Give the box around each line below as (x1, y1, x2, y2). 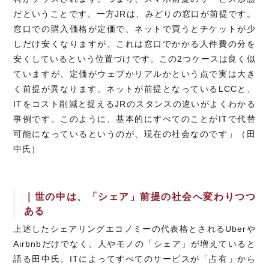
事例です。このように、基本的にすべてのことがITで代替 (13, 114, 256, 124)
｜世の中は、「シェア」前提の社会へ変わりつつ (24, 192, 256, 202)
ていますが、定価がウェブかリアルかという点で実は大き (13, 69, 256, 79)
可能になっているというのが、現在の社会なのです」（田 (13, 129, 256, 139)
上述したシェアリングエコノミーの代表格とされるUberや (13, 224, 256, 234)
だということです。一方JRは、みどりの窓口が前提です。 (13, 9, 256, 19)
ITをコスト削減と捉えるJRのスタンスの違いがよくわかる (13, 99, 256, 109)
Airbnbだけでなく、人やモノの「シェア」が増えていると (13, 239, 256, 249)
